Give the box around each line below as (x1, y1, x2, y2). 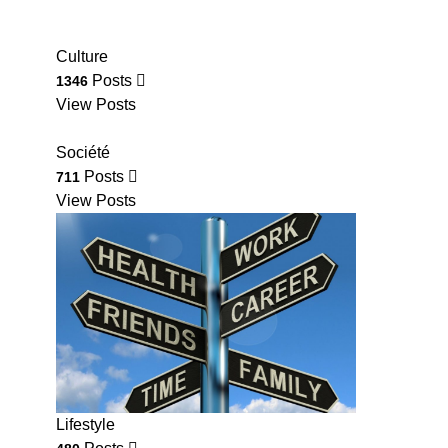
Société (56, 144, 110, 161)
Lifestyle (56, 416, 115, 434)
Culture (56, 48, 108, 65)
